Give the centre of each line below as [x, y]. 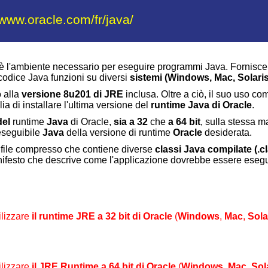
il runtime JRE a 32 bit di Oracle [102, 216]
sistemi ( [149, 77]
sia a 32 [131, 122]
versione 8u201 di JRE [72, 94]
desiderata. [227, 133]
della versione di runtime [118, 133]
